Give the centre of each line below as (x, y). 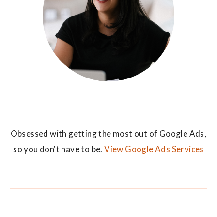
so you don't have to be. (59, 149)
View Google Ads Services (154, 149)
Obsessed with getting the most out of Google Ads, (108, 133)
